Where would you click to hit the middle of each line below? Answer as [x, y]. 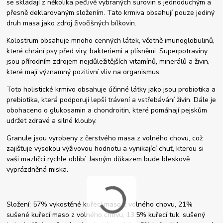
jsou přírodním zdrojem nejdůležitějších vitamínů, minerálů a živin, [108, 62]
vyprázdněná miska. [38, 170]
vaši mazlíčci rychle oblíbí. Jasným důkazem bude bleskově [98, 159]
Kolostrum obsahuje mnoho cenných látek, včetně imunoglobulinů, [111, 41]
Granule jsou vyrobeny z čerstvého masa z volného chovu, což [105, 138]
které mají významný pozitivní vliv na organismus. [84, 72]
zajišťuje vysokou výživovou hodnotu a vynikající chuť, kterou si [105, 149]
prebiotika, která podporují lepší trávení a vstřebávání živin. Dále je [111, 100]
